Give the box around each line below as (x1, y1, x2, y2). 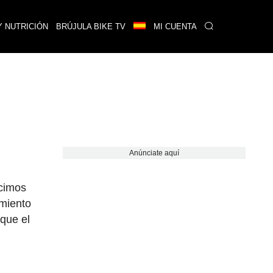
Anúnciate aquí (129, 149, 179, 157)
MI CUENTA (153, 22, 197, 31)
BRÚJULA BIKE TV (55, 22, 126, 31)
